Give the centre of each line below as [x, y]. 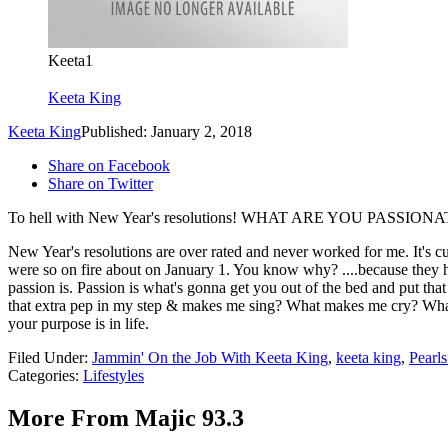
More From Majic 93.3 [126, 417]
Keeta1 [70, 60]
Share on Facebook [109, 165]
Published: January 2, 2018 [166, 131]
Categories [41, 375]
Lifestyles [113, 375]
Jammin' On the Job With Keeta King [210, 357]
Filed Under [46, 357]
